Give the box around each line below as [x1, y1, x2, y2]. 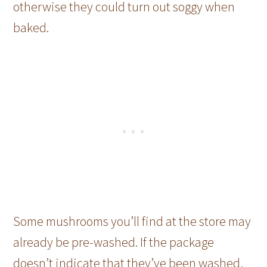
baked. [13, 18, 49, 36]
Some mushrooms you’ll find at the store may [13, 212, 252, 229]
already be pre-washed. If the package [13, 233, 215, 250]
